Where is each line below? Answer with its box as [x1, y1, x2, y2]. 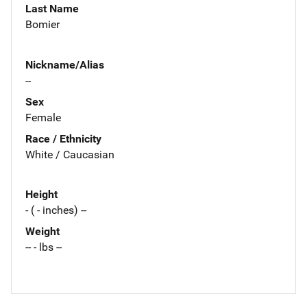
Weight [25, 225, 60, 238]
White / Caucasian [25, 147, 114, 161]
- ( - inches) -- [25, 204, 86, 217]
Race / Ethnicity [25, 132, 101, 145]
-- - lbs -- [25, 241, 62, 254]
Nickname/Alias [25, 58, 104, 71]
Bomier [25, 17, 60, 31]
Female [25, 110, 61, 124]
